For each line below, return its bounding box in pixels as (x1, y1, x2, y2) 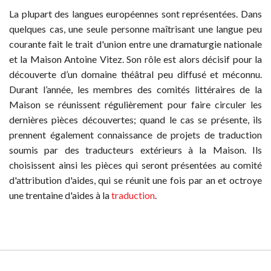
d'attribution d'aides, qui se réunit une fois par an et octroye (9, 174, 262, 186)
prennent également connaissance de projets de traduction (9, 129, 262, 140)
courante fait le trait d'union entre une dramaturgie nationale (9, 38, 262, 50)
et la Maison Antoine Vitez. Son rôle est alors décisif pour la (9, 53, 262, 65)
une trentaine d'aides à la (9, 189, 111, 201)
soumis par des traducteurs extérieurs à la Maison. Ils (9, 144, 262, 155)
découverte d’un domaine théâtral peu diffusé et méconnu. (9, 68, 262, 80)
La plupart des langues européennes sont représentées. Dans (9, 8, 262, 19)
